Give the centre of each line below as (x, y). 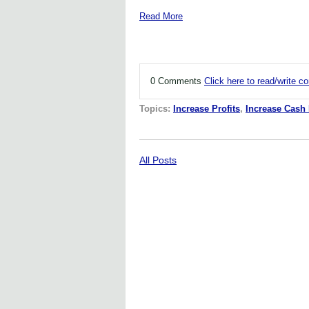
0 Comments (177, 81)
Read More (161, 17)
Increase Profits (207, 109)
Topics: (156, 109)
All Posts (158, 160)
